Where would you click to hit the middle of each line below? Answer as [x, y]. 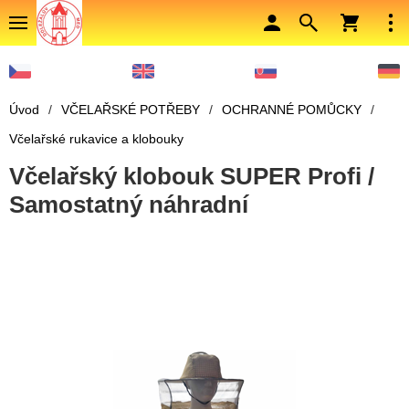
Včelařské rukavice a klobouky [96, 139]
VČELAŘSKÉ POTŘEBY [131, 110]
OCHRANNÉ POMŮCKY [292, 110]
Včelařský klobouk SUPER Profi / [192, 177]
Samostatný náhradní [129, 205]
